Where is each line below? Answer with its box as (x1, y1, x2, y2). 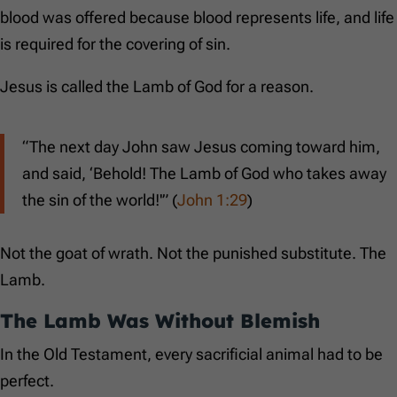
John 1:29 (177, 191, 247, 210)
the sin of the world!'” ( (22, 191, 177, 210)
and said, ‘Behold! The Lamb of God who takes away (22, 164, 386, 183)
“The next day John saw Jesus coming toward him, (22, 137, 380, 157)
